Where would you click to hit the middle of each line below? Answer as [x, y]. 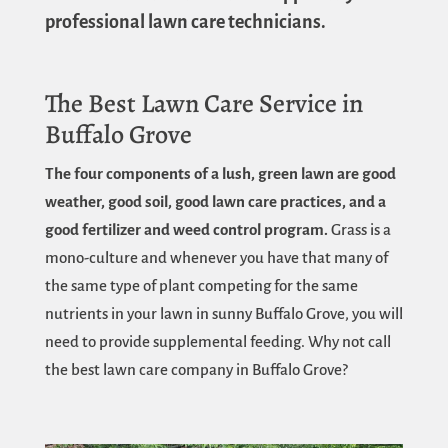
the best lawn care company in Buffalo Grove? [196, 369]
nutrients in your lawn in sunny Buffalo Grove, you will [223, 313]
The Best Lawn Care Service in [203, 103]
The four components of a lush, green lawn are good [220, 173]
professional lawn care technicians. [185, 21]
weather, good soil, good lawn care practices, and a [215, 201]
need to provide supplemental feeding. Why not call [217, 341]
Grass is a [359, 229]
